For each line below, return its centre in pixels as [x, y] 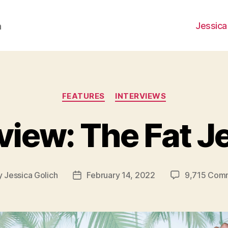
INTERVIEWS [140, 96]
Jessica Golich [31, 175]
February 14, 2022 [121, 175]
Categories [136, 91]
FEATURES [83, 96]
